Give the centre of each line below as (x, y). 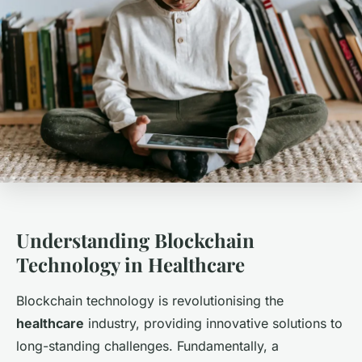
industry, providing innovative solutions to (213, 324)
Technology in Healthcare (130, 265)
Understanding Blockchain (135, 240)
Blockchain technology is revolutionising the (150, 301)
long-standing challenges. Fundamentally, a (147, 346)
